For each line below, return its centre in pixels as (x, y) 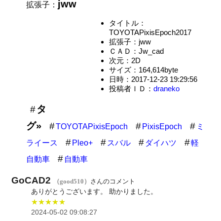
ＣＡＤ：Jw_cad (136, 51)
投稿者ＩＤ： (131, 88)
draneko (166, 88)
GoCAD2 (33, 180)
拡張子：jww (130, 41)
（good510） (72, 181)
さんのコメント (113, 181)
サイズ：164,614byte (143, 70)
